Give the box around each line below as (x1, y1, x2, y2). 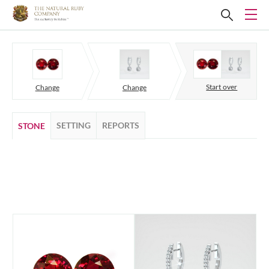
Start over (206, 82, 238, 92)
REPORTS (102, 120, 139, 130)
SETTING (56, 120, 91, 130)
